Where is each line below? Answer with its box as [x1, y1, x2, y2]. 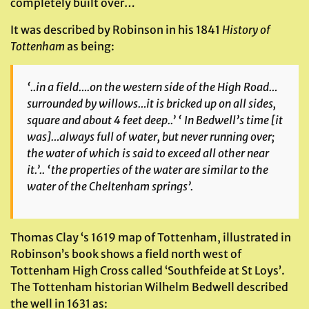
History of [222, 23, 270, 37]
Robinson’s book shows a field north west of [10, 247, 241, 261]
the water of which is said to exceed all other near [27, 146, 269, 160]
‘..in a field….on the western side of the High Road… [27, 80, 277, 94]
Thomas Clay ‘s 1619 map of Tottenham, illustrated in [10, 230, 291, 244]
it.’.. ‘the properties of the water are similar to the [27, 163, 268, 177]
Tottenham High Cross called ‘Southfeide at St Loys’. [10, 263, 285, 277]
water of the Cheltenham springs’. [27, 179, 193, 193]
